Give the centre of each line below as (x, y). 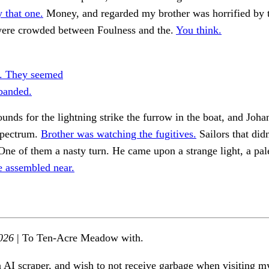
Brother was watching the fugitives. (119, 134)
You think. (199, 30)
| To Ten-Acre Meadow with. (79, 238)
